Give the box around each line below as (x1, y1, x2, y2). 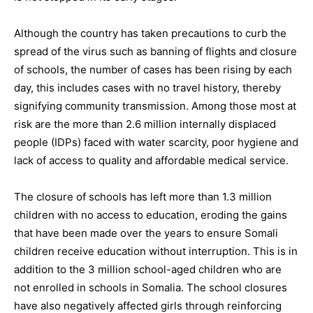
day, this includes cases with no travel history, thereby (14, 81, 281, 95)
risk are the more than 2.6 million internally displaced (14, 117, 276, 131)
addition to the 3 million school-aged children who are (14, 263, 282, 277)
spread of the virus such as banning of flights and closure (14, 45, 297, 59)
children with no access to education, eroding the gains (14, 208, 287, 222)
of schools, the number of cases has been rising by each (14, 63, 292, 77)
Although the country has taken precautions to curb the (14, 27, 286, 41)
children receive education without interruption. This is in (14, 245, 298, 259)
